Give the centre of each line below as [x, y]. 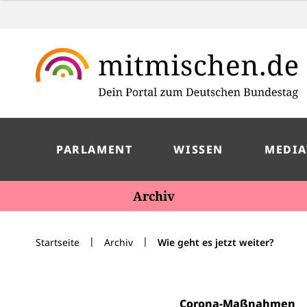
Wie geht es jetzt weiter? [216, 242]
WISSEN [198, 149]
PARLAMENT [95, 149]
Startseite [58, 242]
